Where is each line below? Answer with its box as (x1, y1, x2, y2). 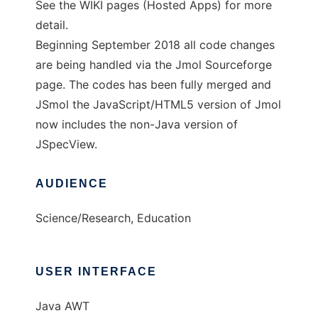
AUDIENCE (35, 177, 108, 190)
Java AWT (35, 299, 89, 313)
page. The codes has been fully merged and (35, 77, 271, 92)
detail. (35, 18, 68, 32)
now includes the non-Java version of (35, 117, 238, 131)
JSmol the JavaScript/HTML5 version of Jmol (35, 97, 281, 111)
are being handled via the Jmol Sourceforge (35, 57, 272, 72)
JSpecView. (35, 137, 97, 151)
